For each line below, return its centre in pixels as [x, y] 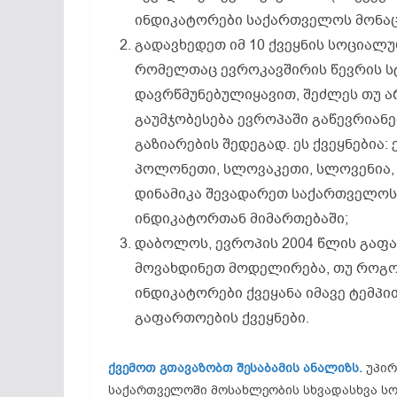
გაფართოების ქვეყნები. [222, 318]
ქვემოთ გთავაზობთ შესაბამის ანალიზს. [235, 368]
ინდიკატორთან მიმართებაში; [241, 219]
